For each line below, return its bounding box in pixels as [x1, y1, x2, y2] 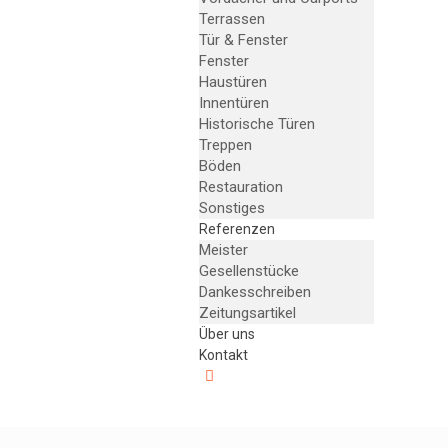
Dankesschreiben [198, 283, 311, 301]
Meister [198, 241, 248, 259]
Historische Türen [198, 115, 315, 133]
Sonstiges [198, 199, 265, 217]
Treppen [198, 136, 252, 154]
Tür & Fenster [198, 31, 288, 49]
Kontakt [198, 347, 248, 363]
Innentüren [198, 94, 269, 112]
